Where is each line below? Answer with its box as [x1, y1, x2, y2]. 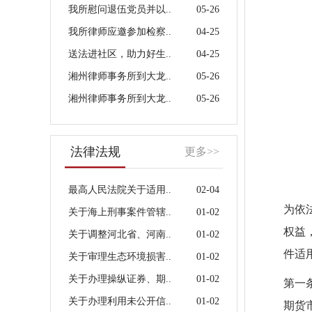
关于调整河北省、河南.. [68, 229, 171, 240]
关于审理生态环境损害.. [68, 251, 171, 262]
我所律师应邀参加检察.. [68, 26, 171, 37]
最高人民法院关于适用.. [68, 185, 171, 195]
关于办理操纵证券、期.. [68, 274, 171, 284]
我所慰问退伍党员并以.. [68, 4, 171, 15]
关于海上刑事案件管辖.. [68, 207, 171, 217]
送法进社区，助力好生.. [68, 49, 171, 59]
